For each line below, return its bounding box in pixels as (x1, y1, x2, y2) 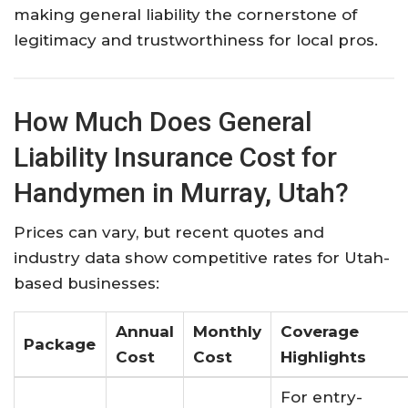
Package (24, 334, 96, 353)
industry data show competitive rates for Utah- (14, 248, 390, 267)
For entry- (280, 387, 362, 406)
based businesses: (14, 273, 159, 292)
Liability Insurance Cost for (14, 140, 337, 173)
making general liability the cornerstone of (14, 5, 357, 24)
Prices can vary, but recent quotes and (14, 222, 324, 241)
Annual (116, 321, 174, 341)
